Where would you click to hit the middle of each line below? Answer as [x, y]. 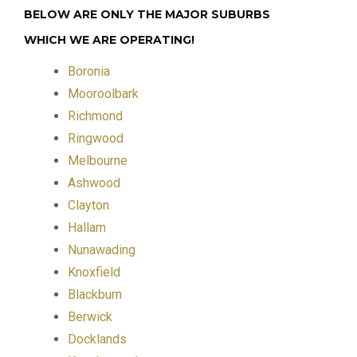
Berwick [90, 316]
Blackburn [95, 294]
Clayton [88, 205]
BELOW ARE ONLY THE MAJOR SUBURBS [147, 14]
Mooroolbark [103, 93]
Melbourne [98, 160]
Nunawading [102, 249]
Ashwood [94, 182]
